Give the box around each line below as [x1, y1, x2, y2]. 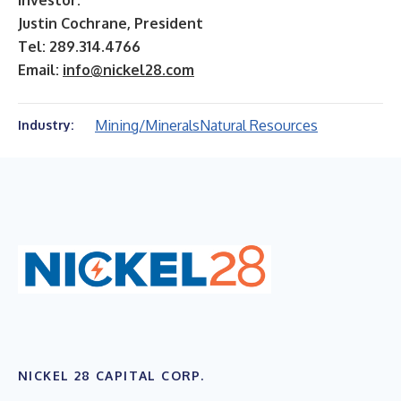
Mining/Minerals [95, 116, 200, 134]
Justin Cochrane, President [18, 14, 203, 32]
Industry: [18, 117, 73, 132]
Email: [18, 61, 63, 79]
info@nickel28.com [63, 61, 194, 79]
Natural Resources [200, 116, 318, 134]
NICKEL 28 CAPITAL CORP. [18, 367, 205, 383]
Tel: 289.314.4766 [18, 38, 141, 55]
